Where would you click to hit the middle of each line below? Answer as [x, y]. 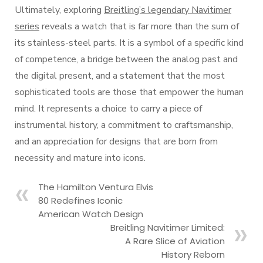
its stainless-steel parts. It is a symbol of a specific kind [129, 43]
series [27, 26]
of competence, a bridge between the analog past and [126, 59]
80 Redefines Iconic [80, 200]
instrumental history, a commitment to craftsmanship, [124, 125]
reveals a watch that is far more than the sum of [139, 26]
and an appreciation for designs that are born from [116, 141]
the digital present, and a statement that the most [120, 76]
